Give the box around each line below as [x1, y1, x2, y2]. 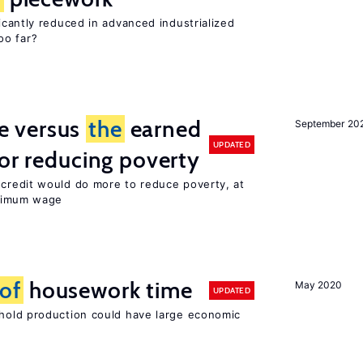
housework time [23, 276, 193, 304]
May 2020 [295, 279, 342, 291]
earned [124, 115, 202, 143]
